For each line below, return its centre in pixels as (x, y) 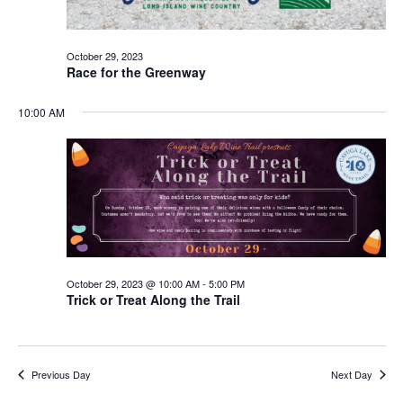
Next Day (351, 374)
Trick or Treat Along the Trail (153, 299)
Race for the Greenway (136, 72)
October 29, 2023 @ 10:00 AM (133, 283)
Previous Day (61, 374)
